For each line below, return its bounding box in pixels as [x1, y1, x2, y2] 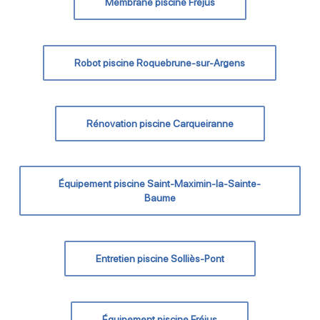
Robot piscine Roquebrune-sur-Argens [74, 57, 246, 69]
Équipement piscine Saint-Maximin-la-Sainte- [59, 178, 261, 189]
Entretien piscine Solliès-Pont [95, 253, 224, 264]
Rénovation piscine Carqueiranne [86, 118, 234, 129]
